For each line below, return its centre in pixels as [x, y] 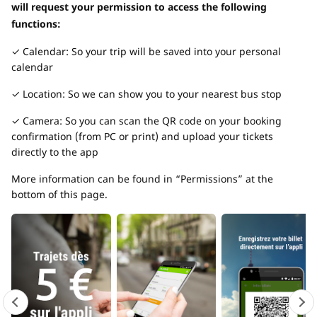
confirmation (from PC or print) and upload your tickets [142, 136]
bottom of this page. [59, 194]
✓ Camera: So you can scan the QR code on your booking [146, 121]
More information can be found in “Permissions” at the [142, 179]
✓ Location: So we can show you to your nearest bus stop [146, 94]
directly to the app [55, 152]
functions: [36, 24]
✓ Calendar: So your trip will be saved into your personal [146, 51]
